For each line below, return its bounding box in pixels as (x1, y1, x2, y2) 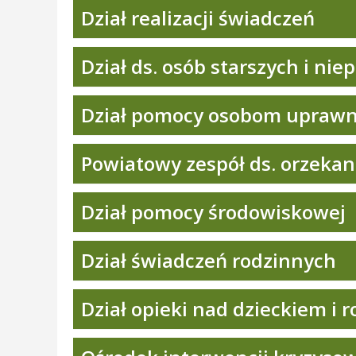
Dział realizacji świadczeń (81, 5, 315, 31)
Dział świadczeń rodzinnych (81, 247, 336, 273)
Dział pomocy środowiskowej (81, 199, 346, 225)
